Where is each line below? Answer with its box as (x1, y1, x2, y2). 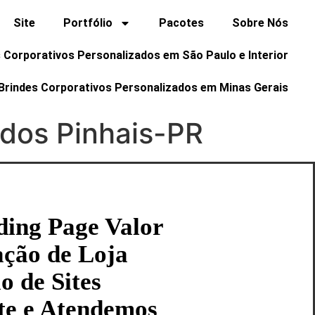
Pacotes (159, 16, 205, 30)
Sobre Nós (232, 16, 289, 30)
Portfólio (63, 16, 113, 30)
